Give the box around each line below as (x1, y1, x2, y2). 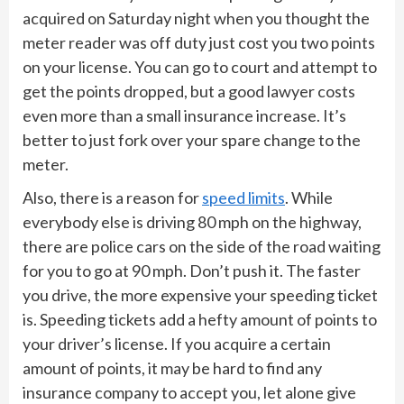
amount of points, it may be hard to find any (23, 357, 322, 378)
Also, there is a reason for (23, 187, 202, 207)
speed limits (202, 187, 285, 207)
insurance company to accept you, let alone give (23, 381, 356, 402)
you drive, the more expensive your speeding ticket (23, 284, 378, 305)
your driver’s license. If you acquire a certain (23, 333, 331, 353)
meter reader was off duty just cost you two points (23, 32, 375, 52)
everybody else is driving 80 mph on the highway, (23, 211, 362, 232)
